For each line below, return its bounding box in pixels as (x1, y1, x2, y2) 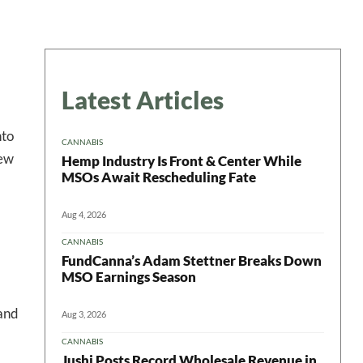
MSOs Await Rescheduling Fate (62, 168, 256, 186)
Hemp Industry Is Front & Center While (62, 152, 301, 169)
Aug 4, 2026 (62, 208, 106, 220)
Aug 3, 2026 (62, 308, 106, 319)
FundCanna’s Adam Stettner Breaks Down (62, 251, 322, 269)
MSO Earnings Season (62, 267, 196, 285)
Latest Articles (62, 85, 224, 114)
